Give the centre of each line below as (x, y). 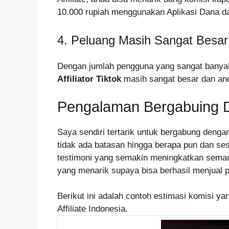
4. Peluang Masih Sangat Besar (143, 40)
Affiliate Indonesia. (93, 209)
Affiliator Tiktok (90, 79)
